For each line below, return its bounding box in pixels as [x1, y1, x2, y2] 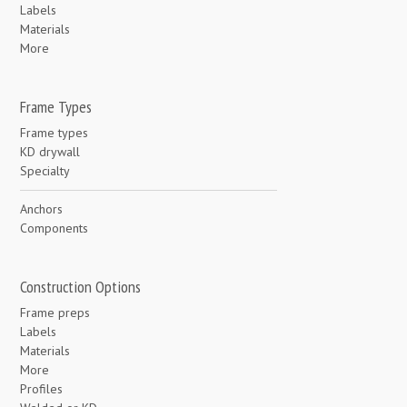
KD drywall [20, 144, 81, 161]
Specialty [20, 163, 71, 180]
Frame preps [20, 304, 91, 322]
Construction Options [20, 276, 142, 298]
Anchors [20, 201, 64, 218]
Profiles [20, 381, 64, 398]
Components [20, 220, 89, 237]
